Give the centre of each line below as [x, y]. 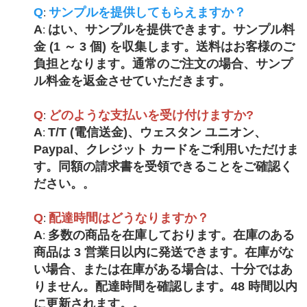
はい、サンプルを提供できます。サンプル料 [171, 30]
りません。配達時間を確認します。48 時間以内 [165, 287]
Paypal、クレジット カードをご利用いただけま [166, 150]
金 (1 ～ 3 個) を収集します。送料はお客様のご [164, 47]
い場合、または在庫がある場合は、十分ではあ [163, 270]
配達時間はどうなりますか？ [128, 218]
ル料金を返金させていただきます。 [132, 81]
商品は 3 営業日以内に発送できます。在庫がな [163, 253]
